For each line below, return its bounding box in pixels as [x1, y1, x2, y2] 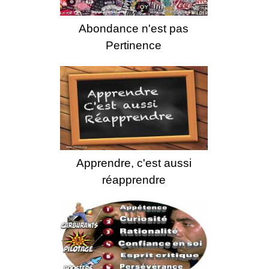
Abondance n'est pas [79, 22, 189, 35]
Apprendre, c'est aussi [76, 156, 192, 169]
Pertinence [106, 39, 162, 52]
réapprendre [101, 173, 166, 186]
